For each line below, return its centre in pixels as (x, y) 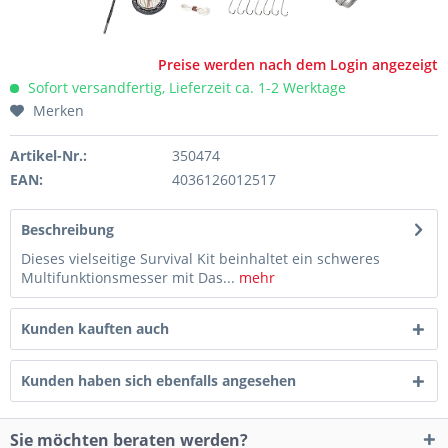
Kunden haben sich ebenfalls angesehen (158, 380)
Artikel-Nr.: (48, 155)
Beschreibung (67, 229)
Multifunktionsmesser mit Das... (128, 277)
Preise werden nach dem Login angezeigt (298, 64)
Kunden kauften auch (95, 328)
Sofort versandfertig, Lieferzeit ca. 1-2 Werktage (185, 87)
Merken (58, 110)
